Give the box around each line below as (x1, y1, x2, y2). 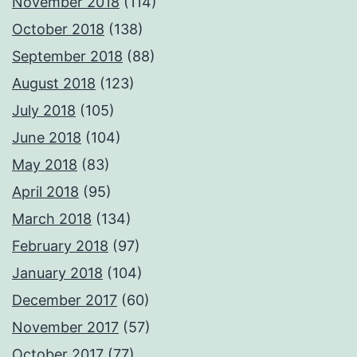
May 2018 (12, 156, 77, 174)
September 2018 (12, 48, 123, 65)
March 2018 (12, 210, 92, 228)
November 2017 (12, 319, 119, 336)
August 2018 (12, 75, 96, 92)
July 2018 (12, 102, 76, 120)
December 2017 (12, 292, 117, 309)
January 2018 (12, 265, 103, 282)
